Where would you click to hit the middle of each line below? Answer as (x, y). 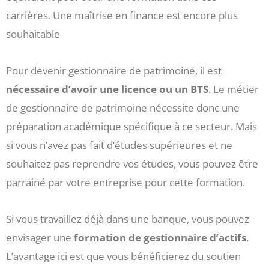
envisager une (40, 237)
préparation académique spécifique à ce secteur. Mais (131, 126)
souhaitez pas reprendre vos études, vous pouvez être (132, 163)
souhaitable (33, 34)
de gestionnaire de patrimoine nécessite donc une (123, 107)
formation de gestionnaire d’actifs (160, 237)
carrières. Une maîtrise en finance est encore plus (122, 16)
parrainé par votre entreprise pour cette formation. (125, 182)
